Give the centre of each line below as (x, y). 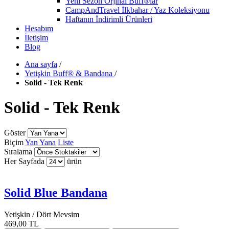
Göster (15, 132)
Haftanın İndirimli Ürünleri (109, 19)
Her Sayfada (24, 161)
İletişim (36, 38)
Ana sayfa (41, 64)
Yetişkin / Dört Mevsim (42, 214)
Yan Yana (40, 142)
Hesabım (39, 28)
